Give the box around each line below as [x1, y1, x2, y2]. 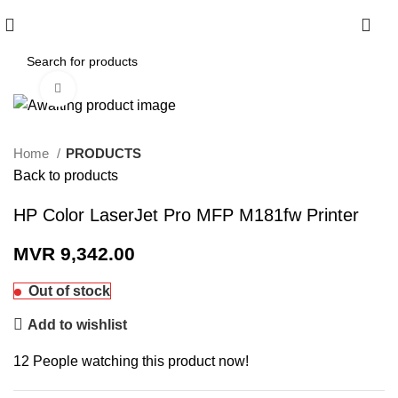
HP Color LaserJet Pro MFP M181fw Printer [13, 205, 359, 226]
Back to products [13, 168, 118, 184]
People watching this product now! [33, 354, 249, 370]
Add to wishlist [28, 316, 128, 332]
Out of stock [28, 283, 110, 299]
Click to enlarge [76, 82, 162, 96]
